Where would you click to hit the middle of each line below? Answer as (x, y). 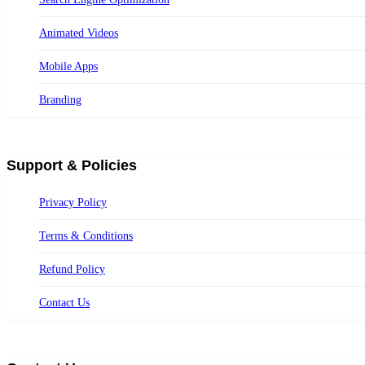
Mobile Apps (68, 66)
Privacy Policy (73, 202)
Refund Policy (72, 269)
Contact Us (64, 302)
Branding (60, 99)
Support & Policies (72, 165)
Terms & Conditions (86, 235)
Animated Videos (79, 33)
